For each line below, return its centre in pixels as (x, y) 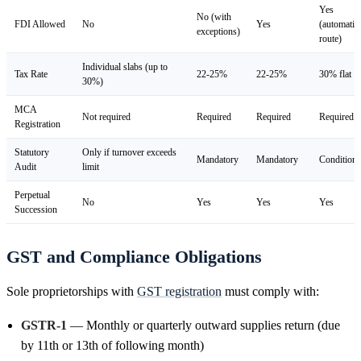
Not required (106, 116)
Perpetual (32, 195)
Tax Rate (31, 74)
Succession (36, 209)
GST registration (179, 291)
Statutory (32, 152)
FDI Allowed (40, 24)
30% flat (335, 74)
